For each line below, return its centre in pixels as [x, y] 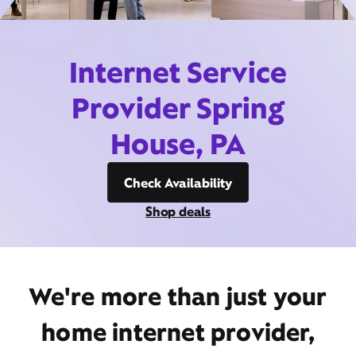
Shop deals [178, 211]
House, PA [178, 144]
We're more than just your [178, 296]
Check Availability [178, 183]
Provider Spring [178, 108]
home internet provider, [178, 332]
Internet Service [178, 72]
